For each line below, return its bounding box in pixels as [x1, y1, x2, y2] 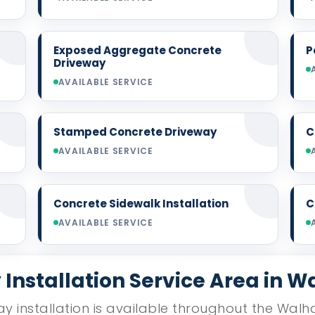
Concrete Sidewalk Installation [53, 195, 229, 211]
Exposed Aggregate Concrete [53, 42, 221, 58]
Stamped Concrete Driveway [53, 124, 217, 139]
